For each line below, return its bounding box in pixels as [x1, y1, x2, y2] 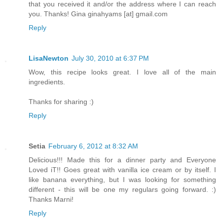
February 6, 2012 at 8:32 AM [48, 142, 138, 150]
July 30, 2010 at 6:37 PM [72, 54, 149, 63]
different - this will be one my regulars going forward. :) [29, 185, 216, 194]
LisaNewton [29, 54, 69, 63]
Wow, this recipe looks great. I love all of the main [29, 68, 216, 76]
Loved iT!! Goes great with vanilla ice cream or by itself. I [29, 166, 216, 174]
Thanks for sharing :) [29, 98, 94, 106]
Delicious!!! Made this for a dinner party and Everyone [29, 156, 216, 164]
